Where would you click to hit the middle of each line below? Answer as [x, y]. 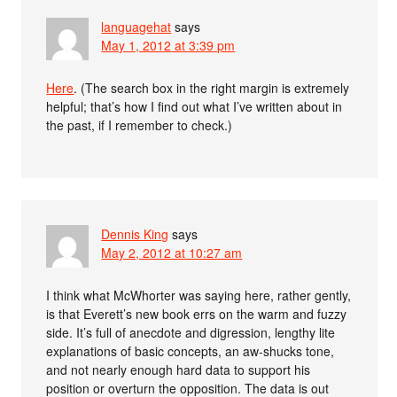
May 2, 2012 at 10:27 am [172, 253]
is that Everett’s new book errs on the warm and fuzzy [197, 314]
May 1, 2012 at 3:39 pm [168, 46]
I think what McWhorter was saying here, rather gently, [199, 296]
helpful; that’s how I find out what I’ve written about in [195, 107]
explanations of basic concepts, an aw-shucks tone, [191, 351]
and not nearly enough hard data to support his [179, 370]
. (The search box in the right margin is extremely [212, 88]
